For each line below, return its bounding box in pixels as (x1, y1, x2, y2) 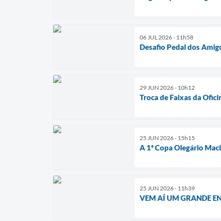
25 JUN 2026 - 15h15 (140, 134, 195, 142)
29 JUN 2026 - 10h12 (140, 83, 195, 91)
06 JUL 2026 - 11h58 (140, 33, 193, 41)
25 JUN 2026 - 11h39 (140, 184, 195, 192)
